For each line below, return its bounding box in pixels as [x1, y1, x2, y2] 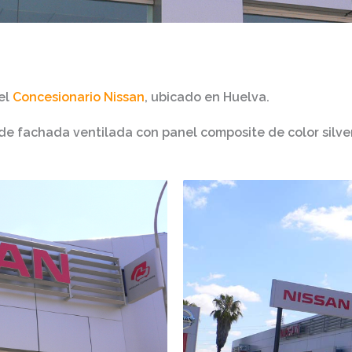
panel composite [161, 125, 268, 140]
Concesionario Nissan [12, 90, 145, 104]
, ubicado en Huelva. [144, 90, 269, 104]
